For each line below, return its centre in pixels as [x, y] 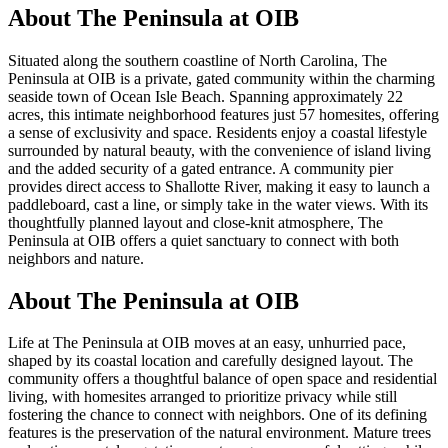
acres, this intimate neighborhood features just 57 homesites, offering [223, 114]
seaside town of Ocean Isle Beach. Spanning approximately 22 [205, 96]
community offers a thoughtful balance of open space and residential [222, 379]
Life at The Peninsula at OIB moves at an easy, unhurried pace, [207, 343]
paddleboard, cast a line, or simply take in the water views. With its [218, 204]
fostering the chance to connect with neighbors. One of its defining [217, 415]
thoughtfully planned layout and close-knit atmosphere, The [195, 222]
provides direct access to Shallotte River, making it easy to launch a [219, 186]
